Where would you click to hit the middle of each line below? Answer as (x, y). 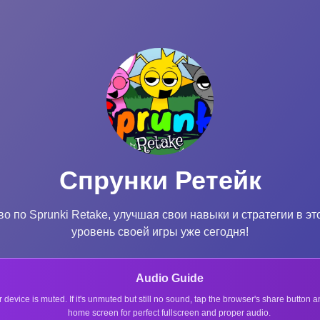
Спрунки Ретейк (160, 180)
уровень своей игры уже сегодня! (160, 231)
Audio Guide (169, 278)
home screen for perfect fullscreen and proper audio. (169, 312)
